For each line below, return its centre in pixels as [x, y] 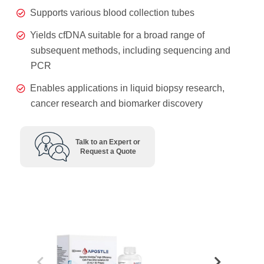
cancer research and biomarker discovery [117, 104]
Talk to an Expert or [108, 142]
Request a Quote [108, 152]
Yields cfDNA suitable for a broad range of [117, 35]
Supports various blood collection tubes [112, 13]
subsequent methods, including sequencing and [131, 51]
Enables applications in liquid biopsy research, [127, 88]
